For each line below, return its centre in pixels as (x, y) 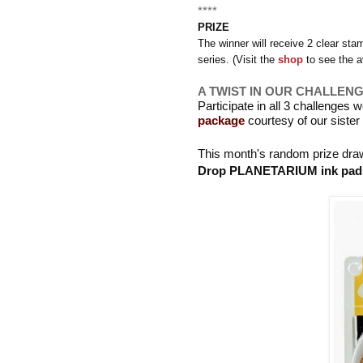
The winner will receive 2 (257, 44)
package (221, 121)
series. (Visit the (238, 60)
